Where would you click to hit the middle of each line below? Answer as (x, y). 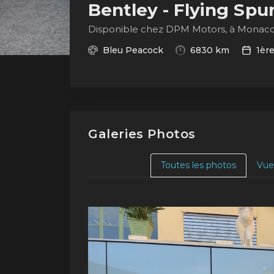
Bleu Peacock (133, 50)
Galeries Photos (142, 134)
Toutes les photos (198, 165)
